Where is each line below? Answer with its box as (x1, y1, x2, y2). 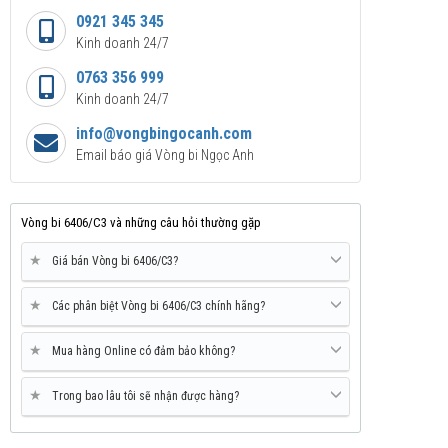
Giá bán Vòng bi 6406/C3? (52, 254, 178, 269)
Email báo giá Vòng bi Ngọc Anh (76, 147, 254, 164)
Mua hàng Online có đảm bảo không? (52, 344, 235, 359)
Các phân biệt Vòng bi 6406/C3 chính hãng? (52, 299, 265, 314)
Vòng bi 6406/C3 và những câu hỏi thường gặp (21, 215, 261, 231)
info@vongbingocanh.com (76, 124, 252, 144)
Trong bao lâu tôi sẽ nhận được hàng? (52, 389, 239, 404)
